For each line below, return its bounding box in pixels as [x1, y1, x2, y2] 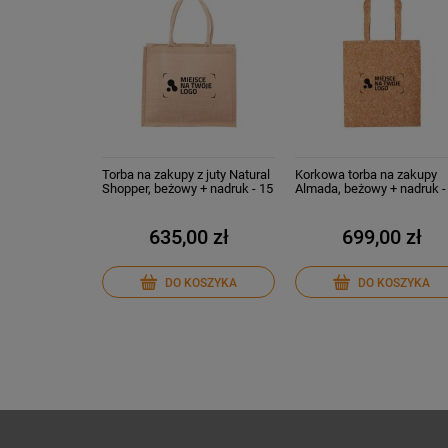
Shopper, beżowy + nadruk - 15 [102, 180, 273, 196]
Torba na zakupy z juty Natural [102, 166, 270, 182]
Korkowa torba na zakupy [295, 166, 438, 182]
